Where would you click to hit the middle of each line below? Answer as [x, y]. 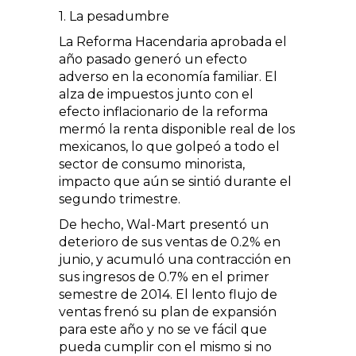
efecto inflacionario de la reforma [163, 111]
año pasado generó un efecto [153, 59]
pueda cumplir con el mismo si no [165, 346]
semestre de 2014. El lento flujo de [168, 294]
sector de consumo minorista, [152, 164]
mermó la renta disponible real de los [177, 129]
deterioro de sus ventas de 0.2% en [170, 242]
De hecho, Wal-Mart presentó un [164, 224]
